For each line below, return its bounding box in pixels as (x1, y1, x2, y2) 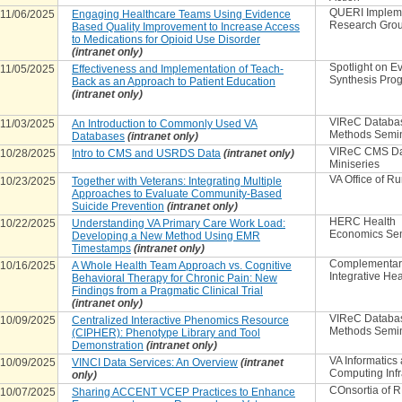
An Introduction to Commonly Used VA (72, 118, 258, 130)
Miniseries (329, 158, 380, 170)
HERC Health (329, 215, 396, 228)
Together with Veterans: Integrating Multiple (72, 175, 282, 188)
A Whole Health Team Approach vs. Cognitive (72, 259, 292, 272)
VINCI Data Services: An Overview (72, 356, 238, 369)
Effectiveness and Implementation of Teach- (72, 63, 284, 75)
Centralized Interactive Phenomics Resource (72, 314, 289, 327)
